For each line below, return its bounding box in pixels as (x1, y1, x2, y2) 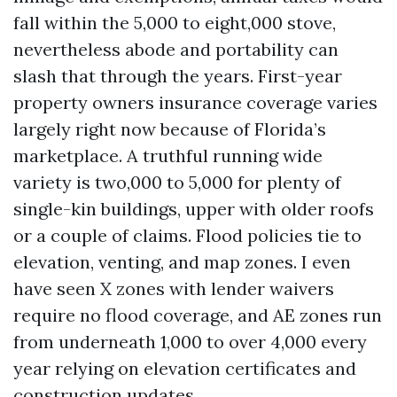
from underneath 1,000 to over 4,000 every (13, 331, 367, 353)
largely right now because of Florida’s (13, 118, 326, 140)
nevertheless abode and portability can (13, 38, 339, 60)
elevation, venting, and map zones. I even (13, 251, 351, 273)
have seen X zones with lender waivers (13, 277, 334, 300)
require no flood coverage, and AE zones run (13, 304, 382, 326)
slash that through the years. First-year (13, 65, 342, 87)
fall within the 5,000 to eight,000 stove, (13, 12, 336, 34)
